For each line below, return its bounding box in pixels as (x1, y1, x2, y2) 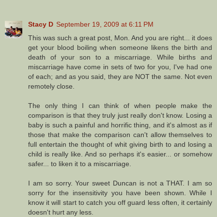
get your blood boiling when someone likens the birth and (28, 44, 212, 52)
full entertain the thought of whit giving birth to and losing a (28, 140, 212, 149)
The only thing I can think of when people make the (28, 102, 212, 110)
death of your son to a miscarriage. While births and (28, 53, 212, 62)
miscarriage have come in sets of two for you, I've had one (28, 63, 212, 71)
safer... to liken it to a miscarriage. (28, 160, 131, 168)
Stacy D (28, 20, 53, 29)
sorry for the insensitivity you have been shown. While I (28, 189, 212, 197)
